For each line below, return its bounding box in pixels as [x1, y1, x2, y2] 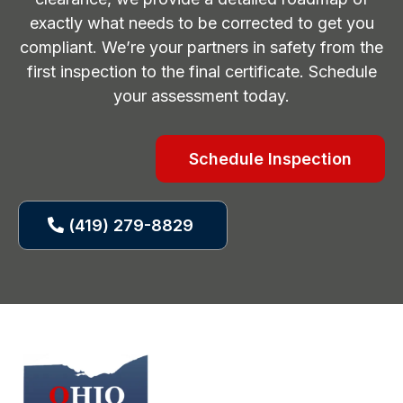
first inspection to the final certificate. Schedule [26, 62, 377, 82]
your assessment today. [113, 86, 290, 106]
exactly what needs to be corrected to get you [29, 13, 374, 33]
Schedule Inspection [189, 149, 352, 169]
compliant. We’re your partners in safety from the [20, 38, 383, 58]
